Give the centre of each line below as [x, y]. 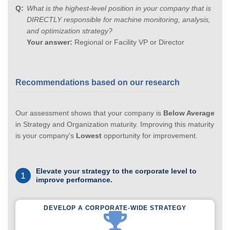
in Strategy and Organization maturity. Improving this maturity [115, 124]
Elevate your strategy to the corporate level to [116, 171]
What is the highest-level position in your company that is [119, 8]
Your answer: [50, 42]
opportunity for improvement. [150, 135]
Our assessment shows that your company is [89, 113]
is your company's [46, 135]
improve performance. [74, 179]
